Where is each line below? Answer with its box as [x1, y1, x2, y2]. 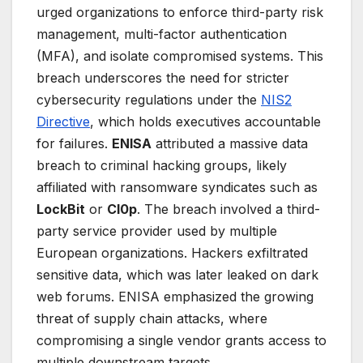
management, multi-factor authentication [36, 26, 287, 43]
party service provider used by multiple [36, 223, 277, 240]
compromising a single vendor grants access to [36, 332, 327, 349]
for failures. [36, 135, 112, 152]
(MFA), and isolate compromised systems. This [36, 48, 323, 65]
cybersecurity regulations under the [36, 92, 261, 109]
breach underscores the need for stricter [36, 70, 289, 87]
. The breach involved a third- [137, 201, 320, 218]
